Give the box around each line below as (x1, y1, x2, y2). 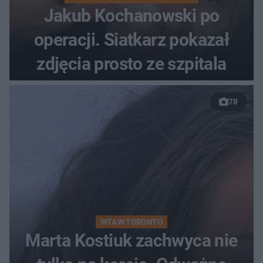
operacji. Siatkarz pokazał (33, 29, 230, 50)
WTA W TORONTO (100, 217, 163, 227)
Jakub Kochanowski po (43, 5, 220, 26)
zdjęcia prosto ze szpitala (36, 53, 227, 75)
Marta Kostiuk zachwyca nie (25, 230, 238, 251)
